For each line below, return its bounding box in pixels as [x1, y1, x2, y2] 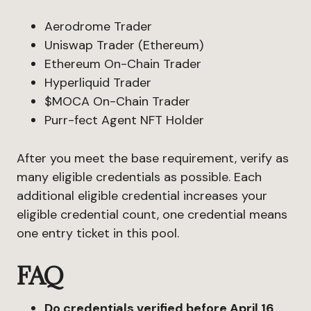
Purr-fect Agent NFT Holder [44, 112, 204, 128]
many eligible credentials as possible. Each [17, 169, 262, 185]
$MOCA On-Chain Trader [44, 93, 190, 110]
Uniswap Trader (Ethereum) [44, 37, 203, 53]
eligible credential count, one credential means [17, 206, 287, 223]
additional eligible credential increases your [17, 187, 267, 204]
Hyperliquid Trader [44, 74, 151, 91]
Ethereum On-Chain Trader [44, 56, 201, 72]
